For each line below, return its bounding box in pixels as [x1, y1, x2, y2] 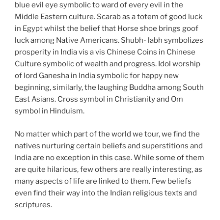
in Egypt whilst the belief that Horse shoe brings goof [15, 24, 198, 33]
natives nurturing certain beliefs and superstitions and [15, 141, 203, 150]
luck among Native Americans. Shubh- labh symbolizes [15, 36, 203, 45]
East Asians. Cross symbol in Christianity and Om [15, 95, 183, 104]
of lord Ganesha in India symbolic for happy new [15, 71, 179, 80]
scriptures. [15, 200, 52, 209]
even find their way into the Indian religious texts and [15, 188, 197, 197]
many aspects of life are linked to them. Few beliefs [15, 176, 192, 186]
